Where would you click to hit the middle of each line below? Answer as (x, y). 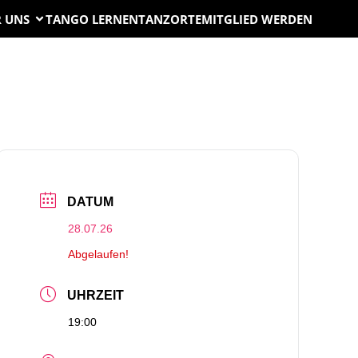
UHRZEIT (96, 296)
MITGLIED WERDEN (257, 19)
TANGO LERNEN (92, 19)
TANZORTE (170, 19)
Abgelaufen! (99, 254)
